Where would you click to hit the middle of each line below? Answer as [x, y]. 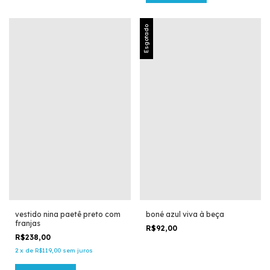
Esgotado [146, 38]
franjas [28, 223]
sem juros [78, 250]
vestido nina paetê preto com [68, 214]
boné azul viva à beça [185, 214]
